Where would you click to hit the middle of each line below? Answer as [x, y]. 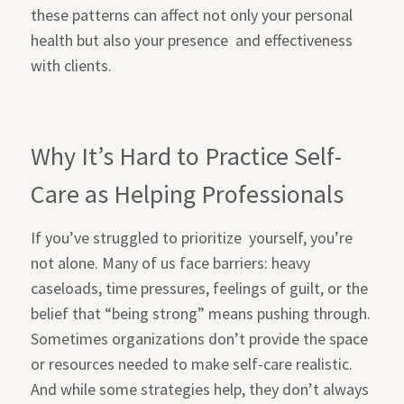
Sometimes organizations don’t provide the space [200, 338]
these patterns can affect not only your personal [192, 14]
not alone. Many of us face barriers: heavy [171, 262]
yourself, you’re [301, 237]
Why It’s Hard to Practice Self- [187, 156]
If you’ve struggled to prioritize [137, 237]
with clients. [72, 65]
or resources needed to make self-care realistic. [192, 363]
